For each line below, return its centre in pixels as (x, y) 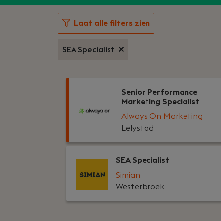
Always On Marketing (162, 116)
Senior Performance (159, 92)
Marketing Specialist (160, 102)
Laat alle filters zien (112, 23)
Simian (128, 175)
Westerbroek (140, 187)
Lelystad (138, 128)
